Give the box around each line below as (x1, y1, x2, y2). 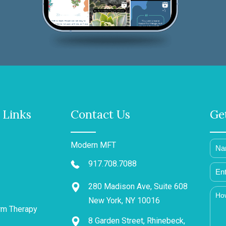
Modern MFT (71, 140, 116, 150)
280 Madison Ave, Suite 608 (88, 181, 188, 191)
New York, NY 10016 (88, 195, 160, 205)
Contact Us (71, 106, 130, 122)
